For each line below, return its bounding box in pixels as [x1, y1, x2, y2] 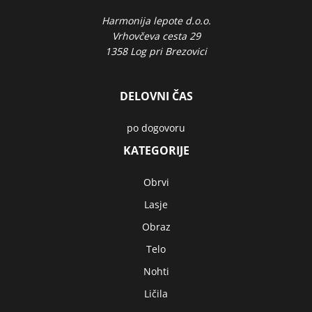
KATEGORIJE [123, 143, 189, 158]
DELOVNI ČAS [119, 88, 193, 104]
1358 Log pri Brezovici [105, 45, 207, 58]
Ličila [144, 287, 168, 300]
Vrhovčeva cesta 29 [111, 29, 201, 42]
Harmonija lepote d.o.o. [101, 14, 211, 27]
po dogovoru [127, 121, 185, 134]
